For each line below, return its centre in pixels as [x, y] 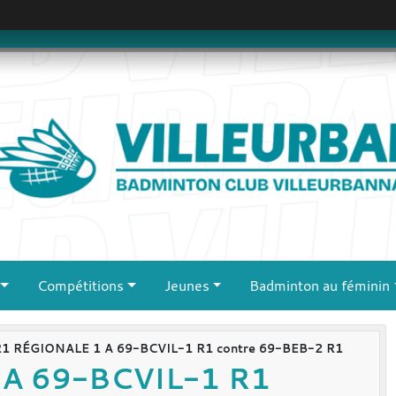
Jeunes [187, 285]
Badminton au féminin [320, 285]
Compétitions [81, 285]
